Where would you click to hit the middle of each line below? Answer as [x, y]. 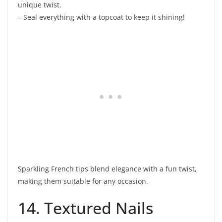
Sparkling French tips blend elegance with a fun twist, [107, 169]
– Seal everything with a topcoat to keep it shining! [101, 17]
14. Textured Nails [85, 208]
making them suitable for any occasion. [83, 181]
